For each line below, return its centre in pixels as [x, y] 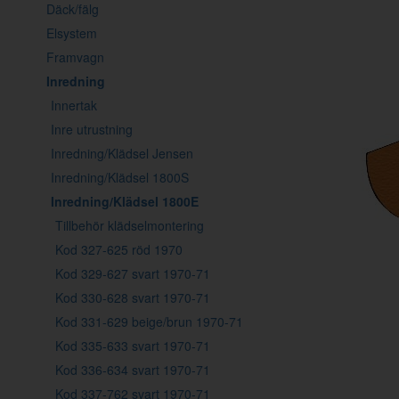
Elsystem [72, 33]
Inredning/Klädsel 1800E [125, 201]
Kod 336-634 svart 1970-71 [133, 369]
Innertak [74, 105]
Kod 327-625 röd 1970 [119, 249]
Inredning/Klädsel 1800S [120, 177]
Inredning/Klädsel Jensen [122, 153]
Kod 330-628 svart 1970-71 [133, 297]
